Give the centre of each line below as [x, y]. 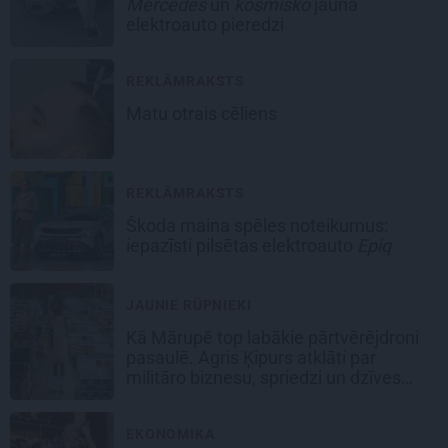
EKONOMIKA [170, 433]
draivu [152, 397]
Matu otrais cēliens [203, 113]
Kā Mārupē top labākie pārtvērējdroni [272, 337]
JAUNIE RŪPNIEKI [189, 304]
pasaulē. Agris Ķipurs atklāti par [251, 357]
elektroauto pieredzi [207, 24]
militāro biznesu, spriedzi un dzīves [263, 377]
